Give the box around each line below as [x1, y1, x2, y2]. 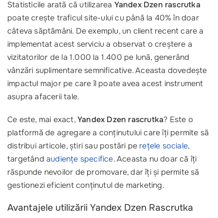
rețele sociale [139, 141, 188, 151]
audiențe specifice [46, 154, 113, 164]
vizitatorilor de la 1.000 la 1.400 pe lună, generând [7, 52, 190, 62]
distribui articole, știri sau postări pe [7, 141, 140, 151]
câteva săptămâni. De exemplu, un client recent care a [7, 26, 204, 36]
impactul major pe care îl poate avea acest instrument [7, 78, 203, 89]
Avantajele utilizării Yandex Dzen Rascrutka [7, 202, 193, 214]
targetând [7, 154, 46, 164]
